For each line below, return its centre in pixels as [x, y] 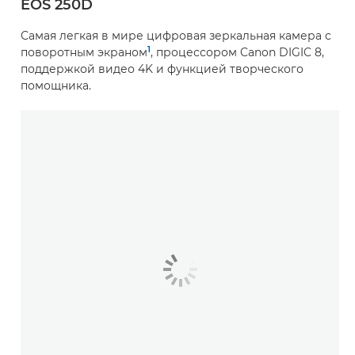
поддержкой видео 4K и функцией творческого [162, 69]
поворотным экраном [84, 53]
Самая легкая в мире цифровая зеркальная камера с [176, 36]
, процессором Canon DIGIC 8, [237, 53]
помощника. [56, 86]
